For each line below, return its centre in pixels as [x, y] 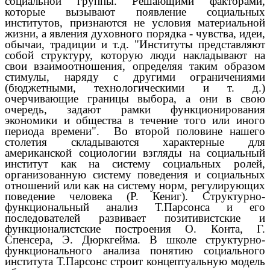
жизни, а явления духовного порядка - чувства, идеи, [135, 33]
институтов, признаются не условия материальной [135, 22]
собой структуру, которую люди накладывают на [135, 55]
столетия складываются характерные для [135, 142]
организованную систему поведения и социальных [135, 174]
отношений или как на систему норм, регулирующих [135, 185]
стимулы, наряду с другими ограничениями [135, 77]
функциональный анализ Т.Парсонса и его [135, 207]
